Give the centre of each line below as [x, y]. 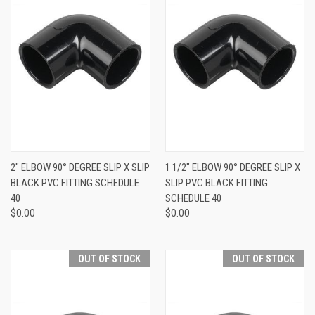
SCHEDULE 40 [193, 198]
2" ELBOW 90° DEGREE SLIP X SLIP [80, 167]
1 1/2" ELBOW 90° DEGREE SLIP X [232, 167]
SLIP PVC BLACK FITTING [216, 182]
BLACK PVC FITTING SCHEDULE [75, 182]
